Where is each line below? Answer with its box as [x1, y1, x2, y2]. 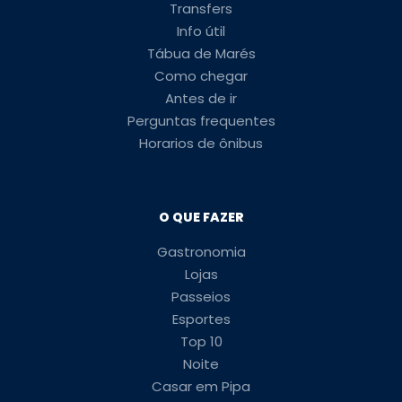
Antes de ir [165, 89, 237, 108]
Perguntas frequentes [127, 111, 275, 130]
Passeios [171, 287, 231, 306]
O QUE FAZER [158, 208, 244, 226]
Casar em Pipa [152, 377, 250, 396]
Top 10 [179, 332, 223, 351]
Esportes [171, 310, 231, 328]
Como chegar [154, 66, 248, 85]
